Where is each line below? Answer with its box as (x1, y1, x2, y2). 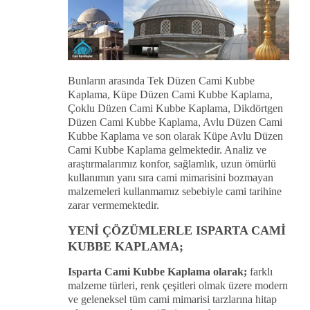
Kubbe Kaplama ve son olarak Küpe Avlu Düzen (68, 130, 283, 143)
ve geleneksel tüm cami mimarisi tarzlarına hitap (68, 293, 277, 306)
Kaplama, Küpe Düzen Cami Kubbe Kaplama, (68, 89, 273, 101)
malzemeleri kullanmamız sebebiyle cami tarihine (68, 185, 282, 198)
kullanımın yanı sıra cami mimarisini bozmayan (68, 172, 273, 184)
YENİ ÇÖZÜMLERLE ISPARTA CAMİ (68, 224, 286, 238)
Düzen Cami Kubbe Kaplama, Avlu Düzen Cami (68, 116, 282, 129)
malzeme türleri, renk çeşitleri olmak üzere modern (68, 280, 288, 292)
